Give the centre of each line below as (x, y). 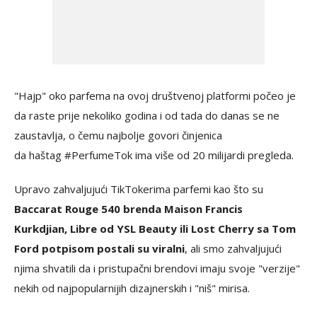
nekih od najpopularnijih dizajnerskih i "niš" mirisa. (132, 288)
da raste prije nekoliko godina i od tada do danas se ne (147, 115)
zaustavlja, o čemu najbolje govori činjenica (118, 135)
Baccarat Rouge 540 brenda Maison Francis (128, 208)
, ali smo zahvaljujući (233, 248)
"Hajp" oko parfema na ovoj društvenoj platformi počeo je (155, 95)
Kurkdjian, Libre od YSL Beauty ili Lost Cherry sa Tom (155, 228)
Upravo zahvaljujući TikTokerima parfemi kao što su (139, 189)
